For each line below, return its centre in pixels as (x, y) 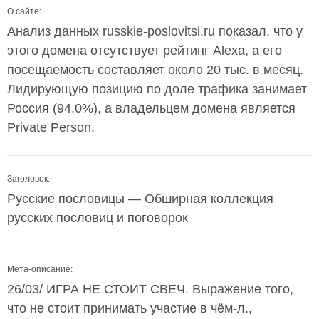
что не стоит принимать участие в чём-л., (130, 308)
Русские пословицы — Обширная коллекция (140, 199)
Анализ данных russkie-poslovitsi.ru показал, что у (155, 31)
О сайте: (24, 11)
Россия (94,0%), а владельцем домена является (151, 108)
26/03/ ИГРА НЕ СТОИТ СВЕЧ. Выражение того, (150, 289)
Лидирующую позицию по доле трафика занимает (157, 89)
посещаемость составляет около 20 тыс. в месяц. (155, 70)
